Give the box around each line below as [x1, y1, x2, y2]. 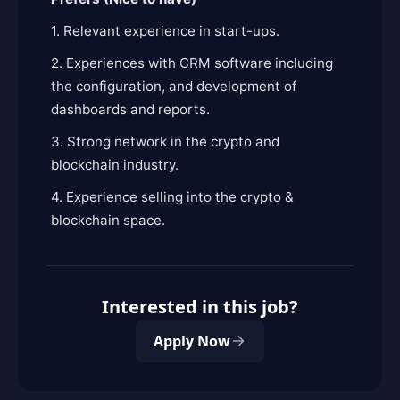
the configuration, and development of [51, 78, 296, 95]
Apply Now [154, 331, 230, 351]
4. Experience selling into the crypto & [51, 188, 294, 205]
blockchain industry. [51, 156, 179, 173]
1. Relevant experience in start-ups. [51, 22, 279, 39]
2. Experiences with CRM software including [51, 54, 333, 71]
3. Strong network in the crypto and [51, 133, 279, 150]
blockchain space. [51, 212, 165, 229]
